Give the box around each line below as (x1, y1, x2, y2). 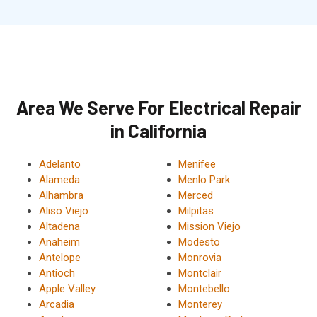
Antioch (39, 267, 75, 280)
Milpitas (178, 204, 214, 218)
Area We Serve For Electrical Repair (16, 96, 301, 119)
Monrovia (178, 251, 221, 265)
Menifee (178, 158, 216, 171)
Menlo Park (178, 173, 230, 187)
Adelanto (39, 158, 81, 171)
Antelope (39, 251, 81, 265)
